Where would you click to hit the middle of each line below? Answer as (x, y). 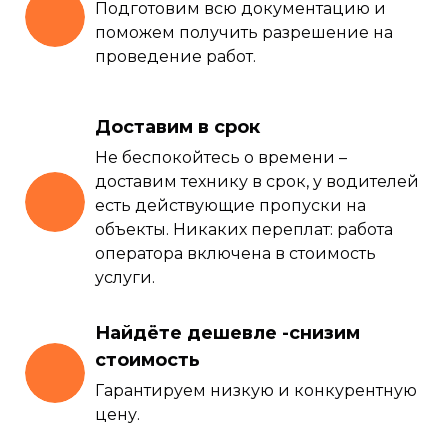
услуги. (125, 277)
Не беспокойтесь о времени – (221, 157)
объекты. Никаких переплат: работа (244, 229)
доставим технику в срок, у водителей (257, 181)
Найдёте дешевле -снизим (227, 332)
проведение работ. (175, 56)
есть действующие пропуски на (230, 205)
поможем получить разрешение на (244, 32)
